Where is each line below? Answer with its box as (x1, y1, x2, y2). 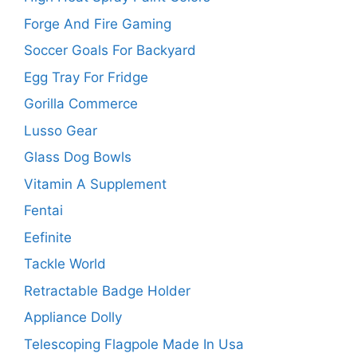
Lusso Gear (24, 122, 97, 139)
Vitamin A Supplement (24, 175, 167, 192)
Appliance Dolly (24, 309, 122, 326)
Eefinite (24, 229, 72, 245)
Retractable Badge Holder (24, 282, 190, 299)
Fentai (24, 202, 63, 219)
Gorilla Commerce (24, 96, 138, 112)
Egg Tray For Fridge (24, 69, 148, 85)
